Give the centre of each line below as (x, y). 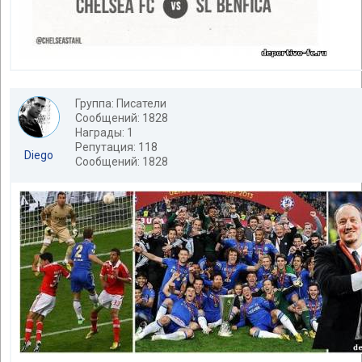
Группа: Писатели (121, 103)
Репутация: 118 (116, 147)
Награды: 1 (104, 133)
